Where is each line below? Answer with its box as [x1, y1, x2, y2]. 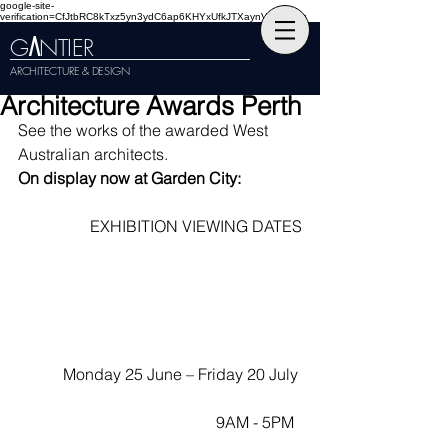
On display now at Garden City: [18, 168, 241, 188]
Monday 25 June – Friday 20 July [63, 363, 302, 384]
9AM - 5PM [216, 411, 302, 432]
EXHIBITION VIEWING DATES [90, 216, 302, 236]
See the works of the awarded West [18, 120, 272, 140]
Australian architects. [18, 144, 172, 164]
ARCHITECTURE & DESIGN [10, 63, 130, 78]
